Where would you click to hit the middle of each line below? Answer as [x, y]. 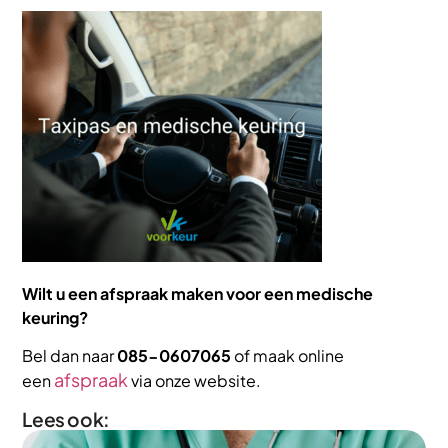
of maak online [289, 356]
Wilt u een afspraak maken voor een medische [198, 293]
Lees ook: [66, 419]
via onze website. [196, 381]
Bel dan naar [70, 356]
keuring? [55, 317]
